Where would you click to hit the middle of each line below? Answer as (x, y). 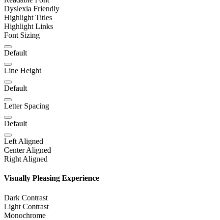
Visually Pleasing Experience (52, 178)
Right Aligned (26, 159)
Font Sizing (22, 35)
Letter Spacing (27, 106)
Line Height (23, 71)
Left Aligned (24, 141)
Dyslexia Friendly (32, 9)
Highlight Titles (28, 18)
